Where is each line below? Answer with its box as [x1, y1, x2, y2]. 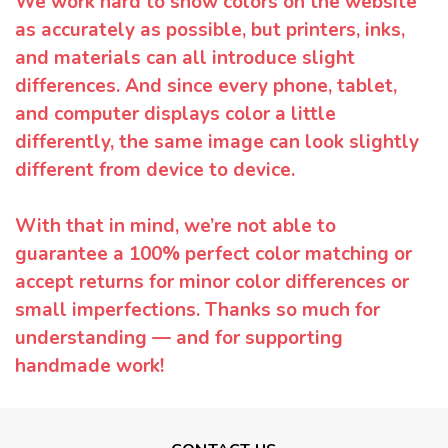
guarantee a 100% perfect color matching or [15, 241, 412, 268]
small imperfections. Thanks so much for [15, 297, 380, 324]
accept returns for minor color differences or [15, 269, 409, 296]
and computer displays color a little [15, 101, 336, 128]
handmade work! [15, 353, 164, 380]
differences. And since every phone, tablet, [15, 73, 397, 100]
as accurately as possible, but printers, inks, [15, 17, 405, 44]
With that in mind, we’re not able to [15, 213, 336, 240]
